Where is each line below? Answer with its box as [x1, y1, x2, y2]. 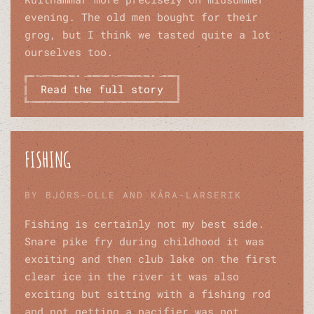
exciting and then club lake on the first [25, 252, 277, 266]
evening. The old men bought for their [25, 10, 258, 25]
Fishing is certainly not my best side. [25, 217, 264, 231]
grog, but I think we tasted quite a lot [25, 27, 271, 42]
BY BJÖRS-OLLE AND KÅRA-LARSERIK [25, 189, 242, 202]
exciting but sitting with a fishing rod [25, 287, 271, 301]
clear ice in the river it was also [25, 269, 239, 284]
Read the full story [41, 82, 163, 97]
